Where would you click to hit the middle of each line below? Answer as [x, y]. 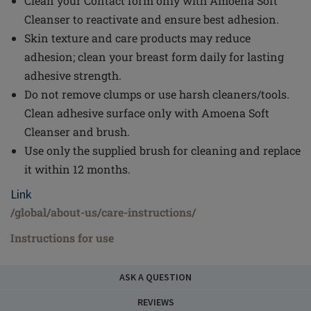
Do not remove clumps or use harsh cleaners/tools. [157, 94]
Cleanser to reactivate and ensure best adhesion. [152, 19]
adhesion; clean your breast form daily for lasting [154, 57]
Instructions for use [62, 238]
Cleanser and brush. [77, 132]
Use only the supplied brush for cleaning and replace [162, 150]
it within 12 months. [77, 169]
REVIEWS [155, 302]
